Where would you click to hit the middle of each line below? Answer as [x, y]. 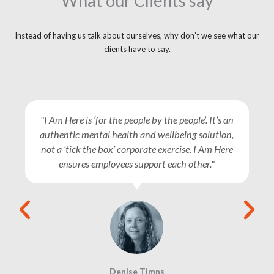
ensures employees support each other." [137, 163]
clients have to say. [137, 49]
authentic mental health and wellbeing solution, [137, 134]
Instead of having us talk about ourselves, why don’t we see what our [137, 35]
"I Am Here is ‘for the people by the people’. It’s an [137, 119]
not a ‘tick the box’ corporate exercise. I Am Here [137, 149]
